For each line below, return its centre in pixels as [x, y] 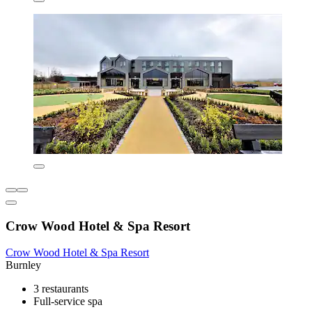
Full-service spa [68, 302]
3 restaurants [61, 289]
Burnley [23, 265]
